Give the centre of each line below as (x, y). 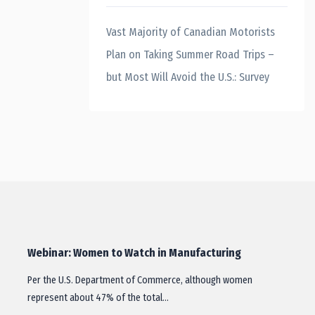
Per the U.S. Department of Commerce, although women (140, 280)
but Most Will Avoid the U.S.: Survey (188, 77)
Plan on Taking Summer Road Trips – (190, 54)
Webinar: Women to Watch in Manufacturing (134, 253)
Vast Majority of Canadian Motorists (191, 32)
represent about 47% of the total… (98, 298)
